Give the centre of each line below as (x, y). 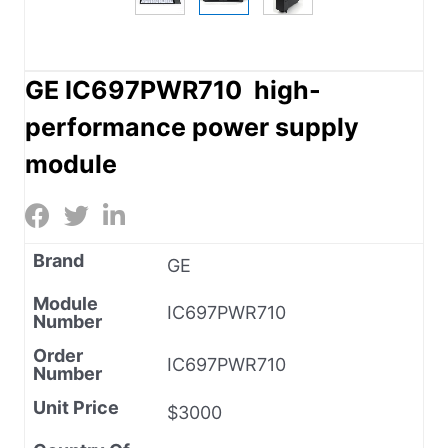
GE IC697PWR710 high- (173, 89)
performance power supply (192, 126)
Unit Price (76, 407)
